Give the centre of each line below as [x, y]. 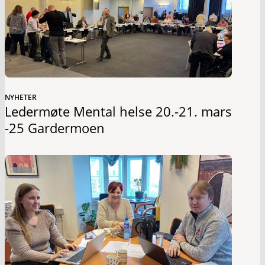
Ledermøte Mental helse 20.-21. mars [118, 111]
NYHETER [21, 97]
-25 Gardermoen [55, 127]
